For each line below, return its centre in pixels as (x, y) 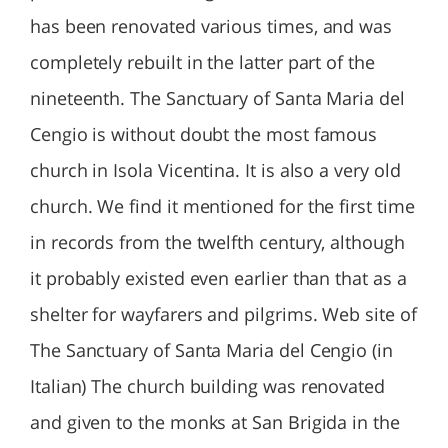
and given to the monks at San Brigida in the (215, 422)
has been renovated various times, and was (211, 26)
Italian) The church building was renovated (207, 386)
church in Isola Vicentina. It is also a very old (215, 170)
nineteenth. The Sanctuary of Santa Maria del (217, 98)
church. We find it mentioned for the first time (222, 206)
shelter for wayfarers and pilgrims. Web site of (223, 314)
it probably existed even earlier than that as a (218, 278)
